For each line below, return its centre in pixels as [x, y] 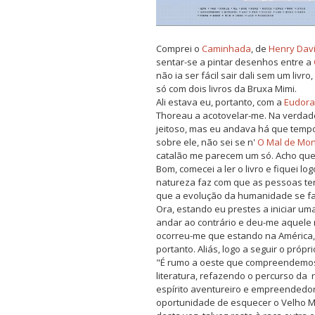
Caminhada [226, 49]
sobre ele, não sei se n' [207, 142]
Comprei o [179, 49]
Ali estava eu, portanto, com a [220, 102]
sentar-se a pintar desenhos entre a [235, 62]
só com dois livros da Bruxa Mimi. [226, 89]
